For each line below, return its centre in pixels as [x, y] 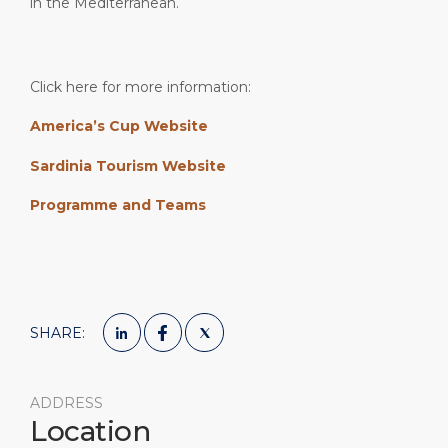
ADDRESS [66, 402]
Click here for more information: [140, 86]
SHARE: [57, 332]
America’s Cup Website [119, 126]
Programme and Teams [118, 205]
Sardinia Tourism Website [128, 165]
